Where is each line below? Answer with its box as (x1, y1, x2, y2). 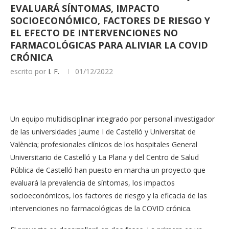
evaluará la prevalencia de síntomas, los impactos (10, 178, 175, 188)
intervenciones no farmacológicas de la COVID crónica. (10, 203, 192, 213)
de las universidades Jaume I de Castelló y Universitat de (10, 127, 196, 136)
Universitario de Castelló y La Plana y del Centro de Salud (10, 152, 199, 162)
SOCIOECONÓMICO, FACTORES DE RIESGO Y (10, 14, 210, 27)
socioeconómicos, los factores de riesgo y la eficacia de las (10, 191, 207, 200)
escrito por (10, 66, 48, 76)
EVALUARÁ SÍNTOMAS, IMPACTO (10, 2, 159, 14)
